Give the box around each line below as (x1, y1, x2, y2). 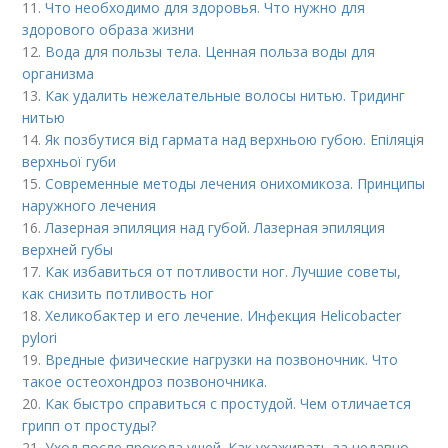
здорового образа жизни (22, 20, 195, 39)
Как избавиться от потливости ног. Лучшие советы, (45, 262, 402, 281)
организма (22, 64, 95, 83)
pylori (22, 328, 58, 347)
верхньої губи (22, 152, 117, 171)
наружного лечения (22, 196, 157, 215)
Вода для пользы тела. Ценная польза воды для (45, 42, 376, 61)
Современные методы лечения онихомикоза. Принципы (45, 174, 426, 193)
